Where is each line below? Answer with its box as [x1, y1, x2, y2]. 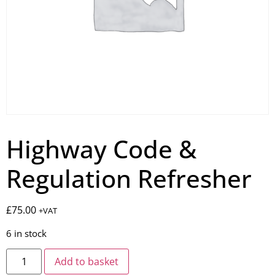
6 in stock [6, 227, 47, 239]
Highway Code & [6, 132, 196, 166]
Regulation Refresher [6, 161, 252, 196]
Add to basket [55, 255, 119, 269]
